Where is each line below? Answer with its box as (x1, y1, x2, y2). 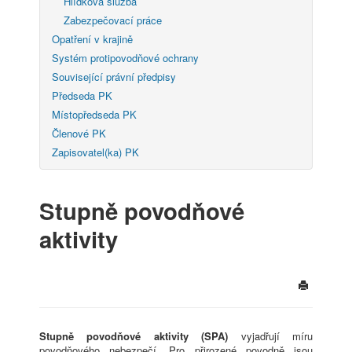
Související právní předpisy (52, 68, 176, 84)
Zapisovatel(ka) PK (52, 144, 139, 159)
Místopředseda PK (52, 106, 137, 122)
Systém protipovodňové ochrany (52, 49, 199, 65)
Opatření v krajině (52, 31, 133, 46)
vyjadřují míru (228, 328, 313, 344)
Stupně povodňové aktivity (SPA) (39, 328, 229, 344)
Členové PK (52, 125, 106, 141)
